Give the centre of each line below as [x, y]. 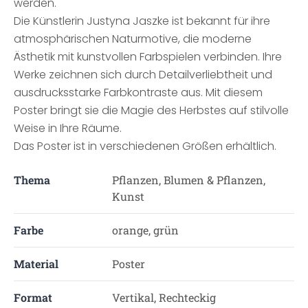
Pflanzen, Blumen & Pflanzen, [188, 180]
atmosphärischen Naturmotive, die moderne [133, 39]
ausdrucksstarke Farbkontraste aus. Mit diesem [138, 92]
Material [36, 264]
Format [33, 297]
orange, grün [145, 230]
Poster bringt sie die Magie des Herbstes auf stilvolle [151, 110]
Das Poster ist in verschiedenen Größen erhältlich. [145, 146]
